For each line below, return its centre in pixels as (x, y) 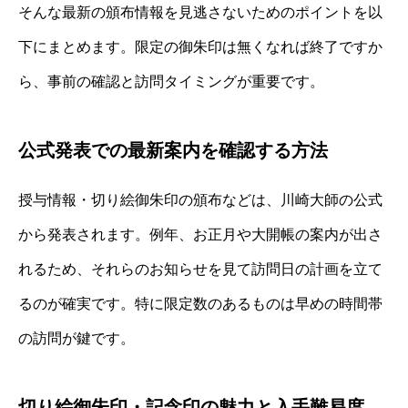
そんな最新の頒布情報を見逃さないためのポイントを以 (200, 13)
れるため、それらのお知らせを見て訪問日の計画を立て (200, 270)
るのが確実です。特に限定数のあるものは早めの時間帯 (200, 304)
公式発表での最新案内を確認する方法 (173, 151)
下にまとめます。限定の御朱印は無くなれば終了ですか (200, 47)
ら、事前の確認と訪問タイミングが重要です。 (171, 82)
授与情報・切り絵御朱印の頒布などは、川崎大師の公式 (200, 200)
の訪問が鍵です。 (76, 339)
